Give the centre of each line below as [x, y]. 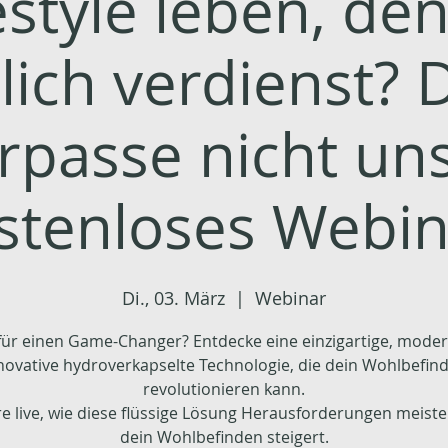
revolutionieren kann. [224, 389]
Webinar [290, 298]
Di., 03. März [173, 298]
